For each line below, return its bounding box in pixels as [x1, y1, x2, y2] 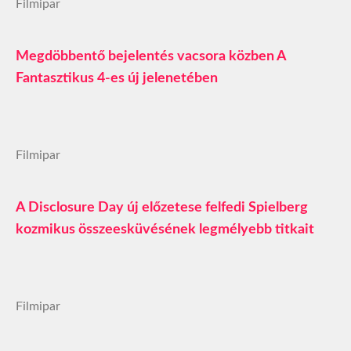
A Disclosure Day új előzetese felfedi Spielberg [16, 200, 308, 215]
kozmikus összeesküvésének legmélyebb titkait [16, 222, 314, 237]
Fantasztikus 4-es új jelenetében [16, 71, 218, 85]
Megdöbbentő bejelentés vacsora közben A [16, 49, 287, 63]
